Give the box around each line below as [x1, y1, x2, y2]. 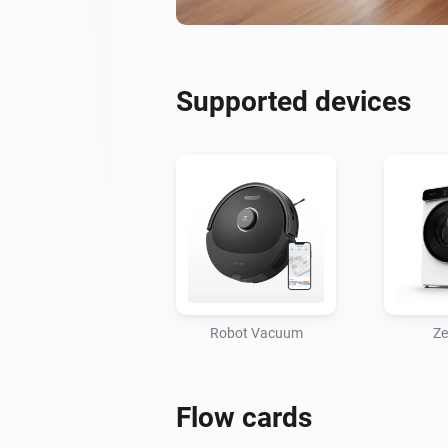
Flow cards [176, 400, 312, 434]
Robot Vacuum [209, 324, 303, 341]
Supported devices [176, 84, 411, 118]
